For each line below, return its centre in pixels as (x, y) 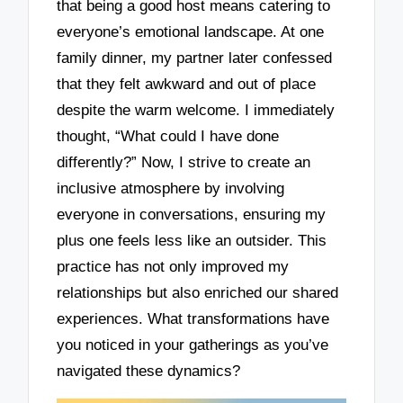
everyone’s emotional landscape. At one (191, 32)
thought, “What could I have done (168, 137)
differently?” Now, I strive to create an (184, 163)
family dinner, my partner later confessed (195, 58)
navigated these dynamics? (149, 372)
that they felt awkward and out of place (187, 85)
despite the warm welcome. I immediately (196, 111)
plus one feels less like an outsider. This (192, 241)
